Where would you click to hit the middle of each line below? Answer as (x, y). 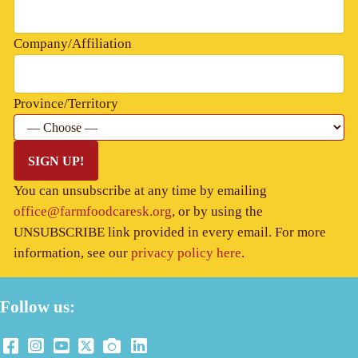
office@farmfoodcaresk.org (92, 212)
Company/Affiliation (72, 44)
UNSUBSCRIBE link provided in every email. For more (169, 233)
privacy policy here (186, 253)
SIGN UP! (56, 161)
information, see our (72, 253)
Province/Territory (66, 103)
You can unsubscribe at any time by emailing (140, 191)
